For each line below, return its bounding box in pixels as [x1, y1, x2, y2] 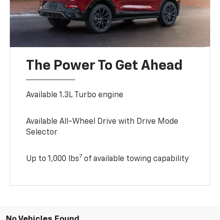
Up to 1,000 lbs [26, 155, 80, 163]
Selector [26, 128, 58, 137]
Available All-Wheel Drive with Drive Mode [26, 117, 179, 126]
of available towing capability [82, 155, 189, 163]
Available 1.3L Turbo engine [26, 91, 124, 99]
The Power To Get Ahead [26, 58, 183, 73]
